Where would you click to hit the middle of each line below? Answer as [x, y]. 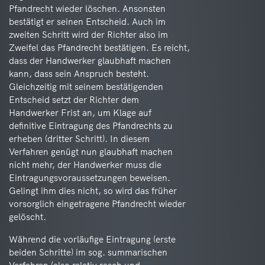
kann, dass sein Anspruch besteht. [79, 74]
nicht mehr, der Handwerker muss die [85, 165]
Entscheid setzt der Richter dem [74, 100]
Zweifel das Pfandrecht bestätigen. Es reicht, [99, 48]
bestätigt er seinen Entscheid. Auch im [87, 22]
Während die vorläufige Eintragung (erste [92, 239]
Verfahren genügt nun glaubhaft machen [91, 152]
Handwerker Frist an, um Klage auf [80, 113]
